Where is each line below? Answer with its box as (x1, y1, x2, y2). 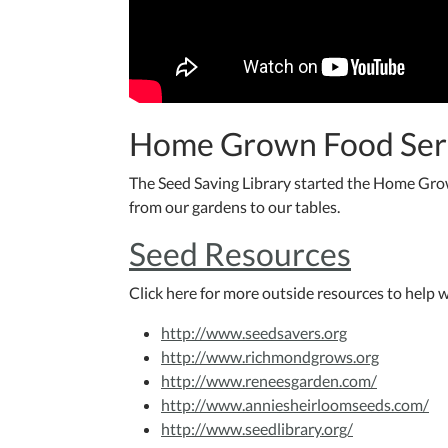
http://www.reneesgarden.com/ (161, 371, 377, 391)
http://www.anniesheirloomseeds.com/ (161, 395, 429, 415)
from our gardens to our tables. (129, 197, 343, 217)
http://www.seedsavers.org (161, 323, 347, 343)
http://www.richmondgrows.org (161, 347, 379, 367)
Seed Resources (129, 234, 351, 274)
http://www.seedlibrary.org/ (161, 419, 353, 439)
